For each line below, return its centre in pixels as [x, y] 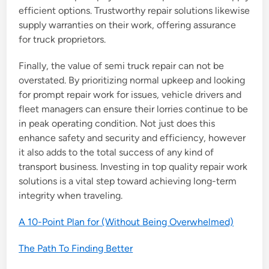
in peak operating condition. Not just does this [117, 123]
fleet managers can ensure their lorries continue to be [134, 109]
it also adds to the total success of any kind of [116, 152]
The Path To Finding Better [76, 248]
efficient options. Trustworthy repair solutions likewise [134, 11]
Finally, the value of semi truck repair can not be [122, 66]
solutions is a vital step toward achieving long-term [128, 181]
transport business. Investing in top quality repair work [133, 167]
